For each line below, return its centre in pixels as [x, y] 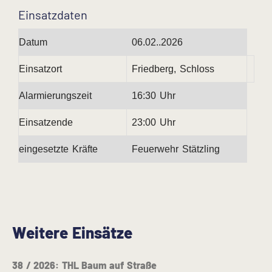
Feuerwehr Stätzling [176, 149]
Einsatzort [40, 69]
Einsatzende [46, 122]
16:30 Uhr [154, 95]
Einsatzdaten [53, 14]
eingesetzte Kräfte [58, 149]
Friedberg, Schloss [173, 69]
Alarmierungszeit [55, 95]
